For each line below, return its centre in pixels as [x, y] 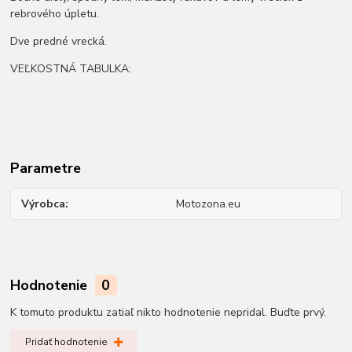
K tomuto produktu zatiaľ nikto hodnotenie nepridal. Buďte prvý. [169, 312]
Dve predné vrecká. [59, 42]
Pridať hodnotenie [66, 342]
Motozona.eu [208, 204]
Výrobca [44, 204]
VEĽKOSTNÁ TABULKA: [71, 69]
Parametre [46, 169]
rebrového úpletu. [55, 14]
